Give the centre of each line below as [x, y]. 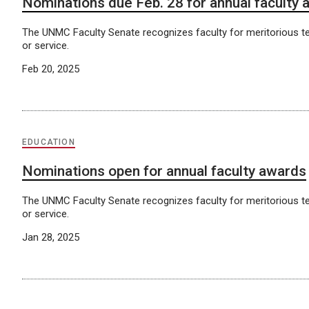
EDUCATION [49, 142]
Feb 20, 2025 [51, 69]
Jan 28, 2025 [51, 237]
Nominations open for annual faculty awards [164, 171]
